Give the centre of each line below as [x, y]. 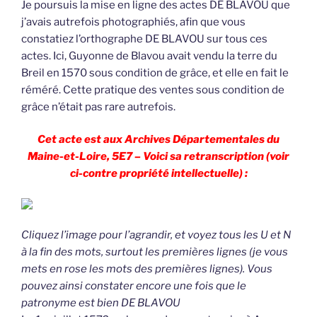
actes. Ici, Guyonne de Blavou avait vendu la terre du [149, 56]
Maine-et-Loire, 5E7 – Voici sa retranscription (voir [158, 157]
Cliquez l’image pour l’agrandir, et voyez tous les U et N [156, 235]
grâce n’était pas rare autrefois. [98, 106]
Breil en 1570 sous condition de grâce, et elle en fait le [155, 73]
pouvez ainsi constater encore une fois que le [134, 286]
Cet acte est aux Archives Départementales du [158, 140]
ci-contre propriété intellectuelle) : [158, 174]
